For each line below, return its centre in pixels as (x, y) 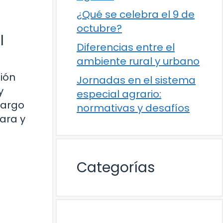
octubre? (99, 28)
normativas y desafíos (133, 108)
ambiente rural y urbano (138, 61)
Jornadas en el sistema (136, 80)
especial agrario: (119, 94)
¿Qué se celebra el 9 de (136, 14)
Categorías (116, 167)
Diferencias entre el (126, 47)
